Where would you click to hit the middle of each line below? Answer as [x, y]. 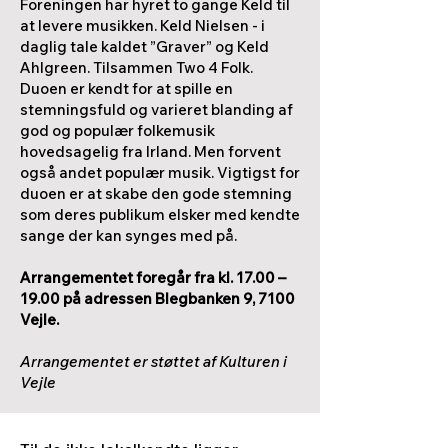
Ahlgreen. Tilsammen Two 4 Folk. [136, 67]
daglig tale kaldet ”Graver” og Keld [144, 46]
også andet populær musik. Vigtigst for [160, 172]
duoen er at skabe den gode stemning [156, 193]
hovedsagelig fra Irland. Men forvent [150, 151]
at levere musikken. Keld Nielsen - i [142, 25]
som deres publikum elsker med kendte [160, 214]
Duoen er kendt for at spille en [126, 88]
